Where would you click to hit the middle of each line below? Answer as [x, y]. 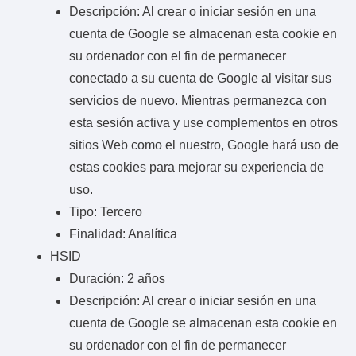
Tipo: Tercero [106, 211]
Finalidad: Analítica [123, 234]
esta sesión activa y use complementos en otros [203, 122]
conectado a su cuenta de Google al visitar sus [200, 78]
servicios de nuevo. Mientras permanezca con [198, 100]
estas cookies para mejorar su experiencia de [197, 167]
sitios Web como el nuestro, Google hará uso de [204, 145]
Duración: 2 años [117, 278]
